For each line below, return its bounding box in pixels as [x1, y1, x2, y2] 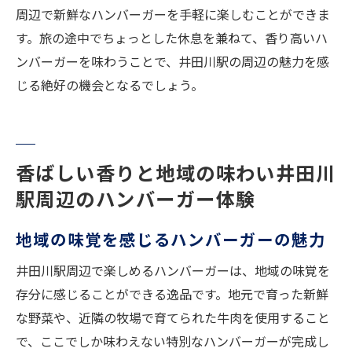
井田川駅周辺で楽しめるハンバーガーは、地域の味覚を [16, 261, 330, 280]
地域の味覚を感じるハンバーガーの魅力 [16, 227, 326, 251]
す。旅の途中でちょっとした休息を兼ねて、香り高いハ [16, 28, 328, 48]
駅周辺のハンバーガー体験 [16, 185, 256, 213]
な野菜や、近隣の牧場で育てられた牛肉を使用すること [16, 308, 330, 328]
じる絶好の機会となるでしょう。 [16, 75, 203, 95]
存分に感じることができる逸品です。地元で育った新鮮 [16, 284, 328, 304]
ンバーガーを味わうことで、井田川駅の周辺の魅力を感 [16, 52, 329, 71]
